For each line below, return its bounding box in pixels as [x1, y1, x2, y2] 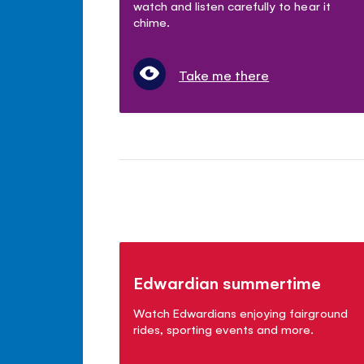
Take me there [179, 66, 270, 84]
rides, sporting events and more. [133, 321, 314, 337]
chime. [133, 14, 171, 30]
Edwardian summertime [133, 271, 322, 294]
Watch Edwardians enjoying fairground [133, 305, 348, 321]
